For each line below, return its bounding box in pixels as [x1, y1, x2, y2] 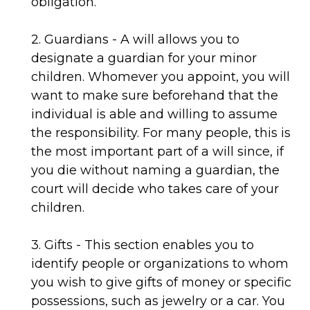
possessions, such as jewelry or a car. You [31, 293, 285, 309]
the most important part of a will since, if [31, 144, 284, 159]
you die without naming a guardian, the [31, 163, 280, 178]
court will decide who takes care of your [31, 181, 279, 197]
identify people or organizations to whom [31, 256, 289, 271]
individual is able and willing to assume [31, 107, 277, 122]
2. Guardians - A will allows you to [31, 32, 239, 47]
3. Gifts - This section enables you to [31, 237, 254, 253]
